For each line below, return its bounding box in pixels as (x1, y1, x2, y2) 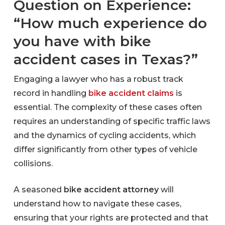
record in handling (13, 88, 88, 98)
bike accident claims (88, 88, 174, 98)
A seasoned (13, 184, 64, 194)
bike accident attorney (63, 184, 159, 194)
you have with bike (13, 32, 151, 50)
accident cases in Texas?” (13, 50, 202, 68)
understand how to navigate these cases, (13, 198, 181, 208)
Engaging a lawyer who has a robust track (13, 74, 183, 84)
